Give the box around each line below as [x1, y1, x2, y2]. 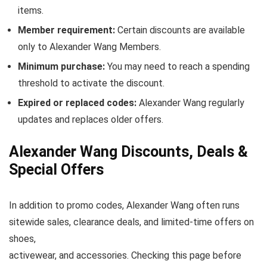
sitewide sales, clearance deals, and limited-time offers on [9, 216, 254, 228]
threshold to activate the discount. [18, 77, 164, 89]
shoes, [9, 233, 36, 244]
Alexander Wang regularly [136, 97, 244, 108]
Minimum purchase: [18, 61, 105, 72]
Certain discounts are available [115, 24, 245, 36]
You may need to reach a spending [105, 61, 250, 72]
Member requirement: [18, 24, 115, 36]
